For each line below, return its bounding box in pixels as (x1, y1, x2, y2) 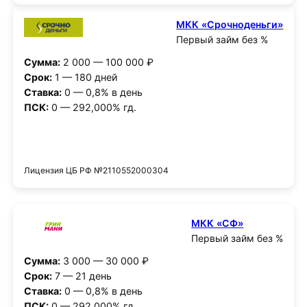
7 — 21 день (51, 270, 112, 282)
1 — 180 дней (51, 71, 118, 83)
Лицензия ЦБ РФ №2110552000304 (23, 164, 169, 175)
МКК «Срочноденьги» (176, 19, 284, 31)
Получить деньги (112, 137, 195, 149)
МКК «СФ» (191, 217, 244, 230)
